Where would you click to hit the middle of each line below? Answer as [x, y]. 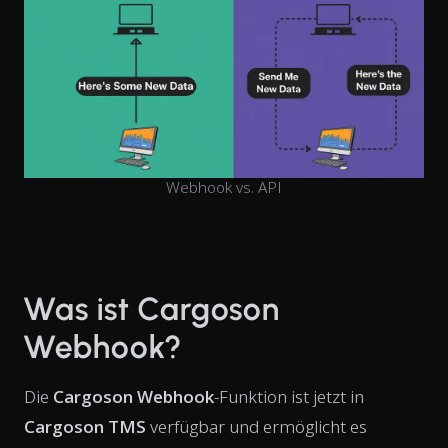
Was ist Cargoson [152, 308]
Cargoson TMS [85, 426]
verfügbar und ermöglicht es [256, 426]
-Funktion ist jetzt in [289, 396]
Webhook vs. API [224, 186]
